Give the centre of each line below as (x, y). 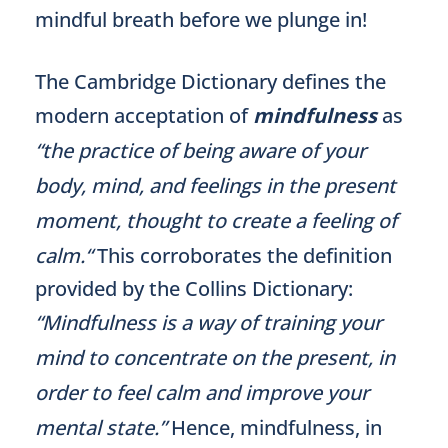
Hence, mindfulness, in (276, 427)
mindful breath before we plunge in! (201, 19)
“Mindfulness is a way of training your (208, 322)
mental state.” (103, 427)
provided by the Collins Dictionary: (194, 288)
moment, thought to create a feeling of (216, 220)
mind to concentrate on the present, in (215, 357)
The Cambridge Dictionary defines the (210, 81)
